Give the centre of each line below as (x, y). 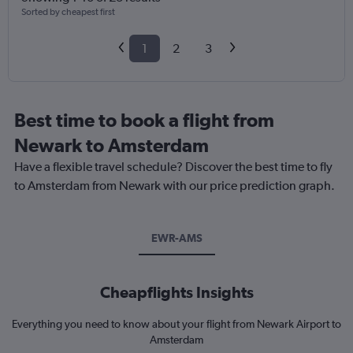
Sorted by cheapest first (68, 12)
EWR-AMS (176, 238)
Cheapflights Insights (176, 292)
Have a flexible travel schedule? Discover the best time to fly (173, 167)
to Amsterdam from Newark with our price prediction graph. (175, 186)
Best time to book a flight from (144, 120)
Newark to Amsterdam (111, 145)
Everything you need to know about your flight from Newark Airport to (176, 324)
